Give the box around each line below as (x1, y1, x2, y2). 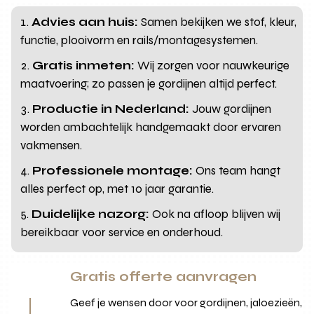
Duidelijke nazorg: (32, 206, 150, 221)
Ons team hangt (193, 163, 281, 178)
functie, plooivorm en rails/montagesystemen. (20, 32, 259, 48)
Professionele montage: (32, 163, 193, 178)
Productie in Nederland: (32, 101, 190, 116)
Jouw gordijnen (189, 101, 272, 116)
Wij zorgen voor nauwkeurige (135, 57, 290, 73)
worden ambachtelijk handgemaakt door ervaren (20, 119, 282, 135)
